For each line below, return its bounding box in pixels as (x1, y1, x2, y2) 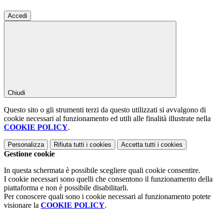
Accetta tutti (121, 140, 155, 148)
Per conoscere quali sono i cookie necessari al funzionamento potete (4, 192, 211, 201)
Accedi (8, 12, 27, 19)
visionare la (4, 201, 41, 209)
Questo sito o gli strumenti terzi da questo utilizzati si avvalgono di (4, 105, 206, 114)
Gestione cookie (4, 149, 55, 158)
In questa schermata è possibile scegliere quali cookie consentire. (4, 166, 201, 174)
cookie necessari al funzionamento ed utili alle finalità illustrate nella (4, 114, 211, 123)
